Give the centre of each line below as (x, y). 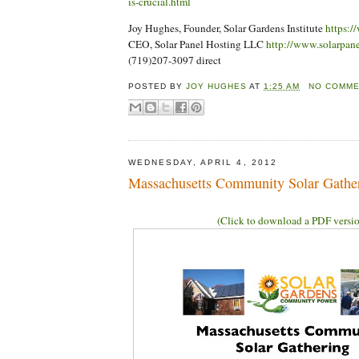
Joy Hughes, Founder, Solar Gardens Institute (227, 28)
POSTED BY (157, 87)
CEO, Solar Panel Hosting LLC (197, 44)
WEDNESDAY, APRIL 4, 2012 (203, 162)
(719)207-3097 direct (175, 61)
